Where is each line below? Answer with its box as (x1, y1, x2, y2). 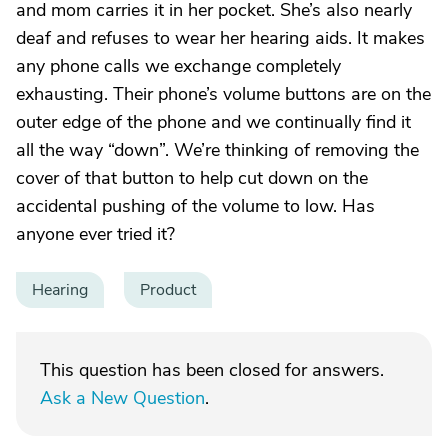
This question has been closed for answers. (40, 358, 384, 382)
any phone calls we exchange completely (16, 54, 341, 78)
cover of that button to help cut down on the (16, 166, 368, 190)
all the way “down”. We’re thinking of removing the (16, 138, 419, 162)
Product (140, 279, 196, 301)
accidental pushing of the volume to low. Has (16, 194, 375, 218)
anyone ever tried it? (16, 222, 175, 246)
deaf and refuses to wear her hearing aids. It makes (16, 26, 425, 50)
